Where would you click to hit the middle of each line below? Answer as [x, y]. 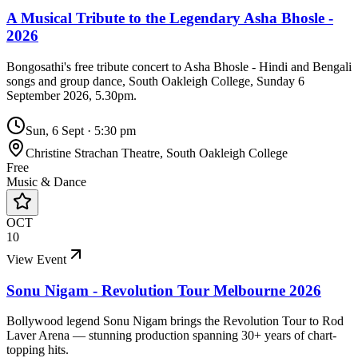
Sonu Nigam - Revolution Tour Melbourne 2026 [164, 290]
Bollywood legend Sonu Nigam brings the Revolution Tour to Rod [175, 321]
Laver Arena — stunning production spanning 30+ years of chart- [171, 336]
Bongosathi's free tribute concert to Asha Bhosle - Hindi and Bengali [179, 66]
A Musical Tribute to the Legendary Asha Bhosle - [170, 18]
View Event [36, 259]
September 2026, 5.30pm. [72, 95]
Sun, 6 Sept [55, 130]
